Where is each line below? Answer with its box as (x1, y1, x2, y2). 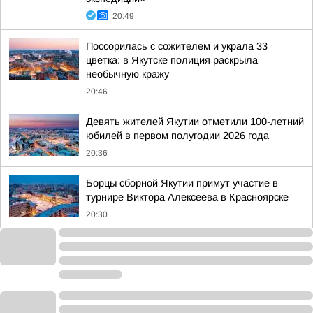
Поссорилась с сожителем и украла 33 (86, 41, 268, 52)
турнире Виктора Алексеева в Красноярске (86, 191, 289, 203)
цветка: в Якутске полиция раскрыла (86, 54, 258, 66)
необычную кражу (86, 68, 169, 80)
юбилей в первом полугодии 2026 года (86, 130, 269, 141)
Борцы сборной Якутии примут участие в (86, 177, 278, 189)
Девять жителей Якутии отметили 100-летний (86, 116, 304, 127)
